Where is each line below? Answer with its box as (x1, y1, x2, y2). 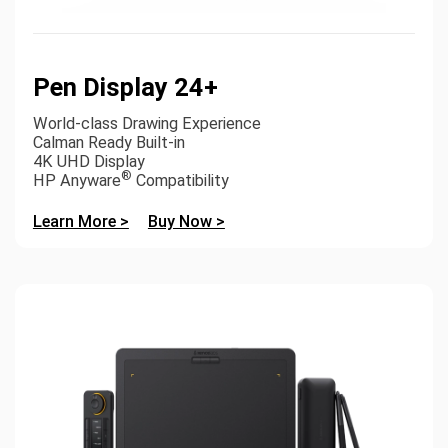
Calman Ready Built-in (32, 133, 185, 153)
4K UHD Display (32, 152, 145, 172)
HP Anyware (32, 171, 121, 191)
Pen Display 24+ (32, 71, 218, 102)
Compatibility (131, 171, 229, 191)
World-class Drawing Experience (32, 114, 261, 134)
